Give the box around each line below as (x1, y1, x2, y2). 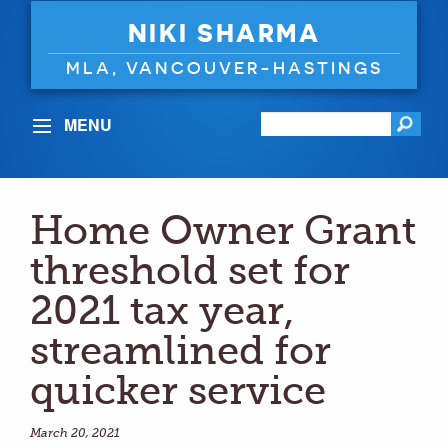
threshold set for (30, 247, 350, 294)
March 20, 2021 (30, 425, 120, 440)
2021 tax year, (30, 287, 294, 334)
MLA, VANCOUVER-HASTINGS (65, 58, 383, 78)
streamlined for (30, 327, 331, 374)
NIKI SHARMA (127, 18, 321, 48)
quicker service (30, 367, 326, 414)
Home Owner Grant (30, 207, 416, 254)
